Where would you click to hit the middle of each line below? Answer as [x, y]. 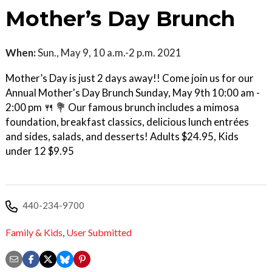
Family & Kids [34, 232]
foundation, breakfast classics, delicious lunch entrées [127, 122]
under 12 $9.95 [40, 151]
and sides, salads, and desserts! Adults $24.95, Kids [122, 137]
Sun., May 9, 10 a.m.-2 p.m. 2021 [109, 53]
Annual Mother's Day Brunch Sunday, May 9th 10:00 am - [133, 93]
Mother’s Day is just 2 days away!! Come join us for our [130, 78]
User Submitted [99, 232]
